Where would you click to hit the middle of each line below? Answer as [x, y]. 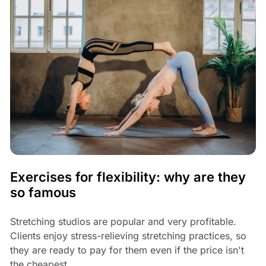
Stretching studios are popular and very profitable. [123, 222]
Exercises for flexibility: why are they [128, 177]
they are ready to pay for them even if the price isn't [127, 250]
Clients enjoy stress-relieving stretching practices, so [128, 236]
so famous [43, 193]
